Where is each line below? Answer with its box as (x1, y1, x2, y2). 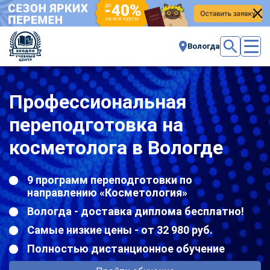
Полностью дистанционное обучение (27, 242, 225, 255)
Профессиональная (9, 90, 187, 113)
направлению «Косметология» (27, 186, 187, 199)
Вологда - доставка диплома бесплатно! (27, 204, 244, 218)
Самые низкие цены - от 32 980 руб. (27, 223, 213, 236)
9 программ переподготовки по (27, 173, 192, 186)
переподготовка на (9, 113, 183, 136)
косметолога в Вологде (9, 136, 223, 159)
